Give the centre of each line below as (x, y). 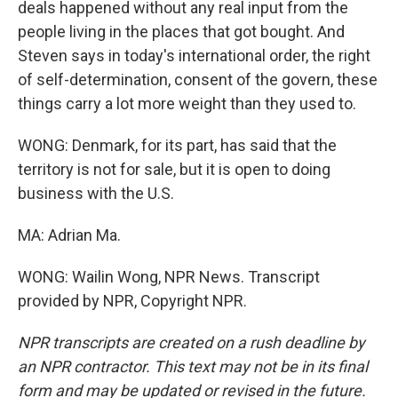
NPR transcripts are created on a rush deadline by (191, 342)
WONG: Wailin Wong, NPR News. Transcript (169, 277)
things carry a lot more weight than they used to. (187, 103)
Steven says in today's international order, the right (194, 56)
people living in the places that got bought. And (181, 32)
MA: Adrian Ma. (69, 235)
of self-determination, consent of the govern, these (198, 80)
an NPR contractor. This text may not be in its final (193, 366)
